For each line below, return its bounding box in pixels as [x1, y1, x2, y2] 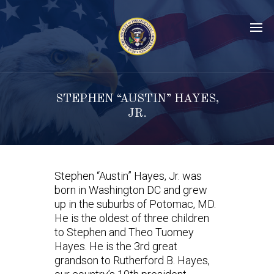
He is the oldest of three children [54, 212, 209, 225]
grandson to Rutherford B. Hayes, [54, 254, 210, 267]
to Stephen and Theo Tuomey [54, 226, 194, 239]
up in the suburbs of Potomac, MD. [54, 198, 216, 211]
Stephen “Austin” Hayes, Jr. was [54, 169, 202, 183]
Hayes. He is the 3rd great [54, 240, 177, 253]
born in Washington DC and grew [54, 183, 207, 197]
